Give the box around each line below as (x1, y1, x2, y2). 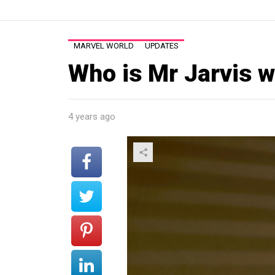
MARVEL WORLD (74, 41, 134, 50)
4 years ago (68, 110, 115, 122)
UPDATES (145, 41, 179, 50)
